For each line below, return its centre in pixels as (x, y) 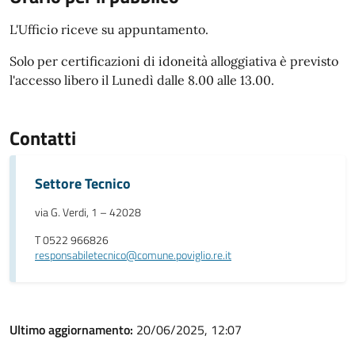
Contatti (43, 138)
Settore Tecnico (83, 183)
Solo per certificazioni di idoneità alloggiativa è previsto (174, 61)
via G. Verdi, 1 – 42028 (88, 212)
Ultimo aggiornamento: (73, 330)
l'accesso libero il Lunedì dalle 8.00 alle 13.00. (142, 80)
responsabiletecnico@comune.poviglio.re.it (133, 255)
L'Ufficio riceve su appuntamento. (109, 29)
